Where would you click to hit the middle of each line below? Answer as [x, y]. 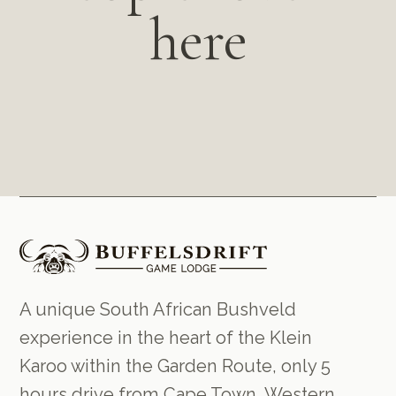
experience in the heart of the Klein [166, 337]
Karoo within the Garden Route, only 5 [175, 366]
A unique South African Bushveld [158, 309]
